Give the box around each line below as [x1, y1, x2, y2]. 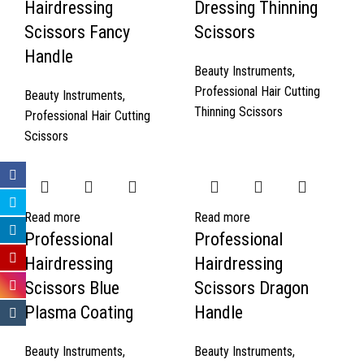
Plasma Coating [24, 302, 133, 323]
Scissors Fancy [24, 22, 130, 43]
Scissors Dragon [194, 278, 309, 299]
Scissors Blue [24, 278, 119, 299]
